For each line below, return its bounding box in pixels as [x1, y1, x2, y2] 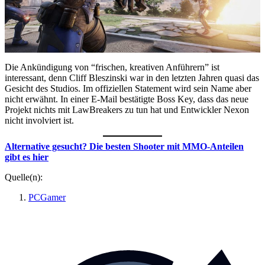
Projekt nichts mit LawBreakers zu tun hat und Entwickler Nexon [5, 104, 249, 115]
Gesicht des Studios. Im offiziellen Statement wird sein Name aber [5, 83, 251, 93]
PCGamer [28, 192, 66, 202]
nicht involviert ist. [5, 115, 74, 125]
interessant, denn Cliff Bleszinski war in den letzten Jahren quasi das [5, 72, 259, 83]
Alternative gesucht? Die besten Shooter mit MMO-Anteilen [5, 141, 244, 151]
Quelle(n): [5, 172, 43, 182]
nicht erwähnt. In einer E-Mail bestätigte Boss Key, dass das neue [5, 93, 248, 104]
